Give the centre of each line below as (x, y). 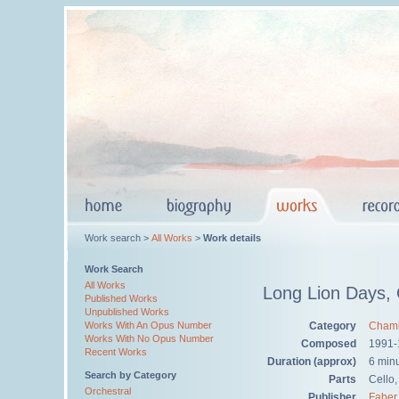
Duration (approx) (312, 361)
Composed (329, 343)
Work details (232, 238)
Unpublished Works (127, 312)
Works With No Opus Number (149, 338)
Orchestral (108, 391)
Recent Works (116, 352)
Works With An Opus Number (148, 325)
